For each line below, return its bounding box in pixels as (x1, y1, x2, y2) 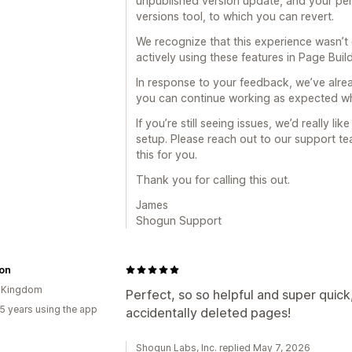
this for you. (136, 147, 197, 161)
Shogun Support (136, 213, 222, 227)
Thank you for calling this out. (136, 172, 290, 186)
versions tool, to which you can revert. (136, 9, 334, 23)
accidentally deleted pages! (126, 304, 291, 321)
